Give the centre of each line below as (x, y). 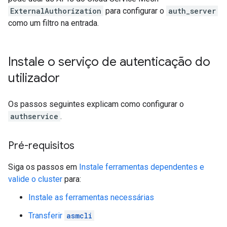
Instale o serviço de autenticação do (109, 62)
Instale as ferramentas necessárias (91, 198)
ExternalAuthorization (56, 11)
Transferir (46, 216)
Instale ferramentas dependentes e (142, 167)
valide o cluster (35, 179)
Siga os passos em (44, 167)
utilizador (34, 78)
